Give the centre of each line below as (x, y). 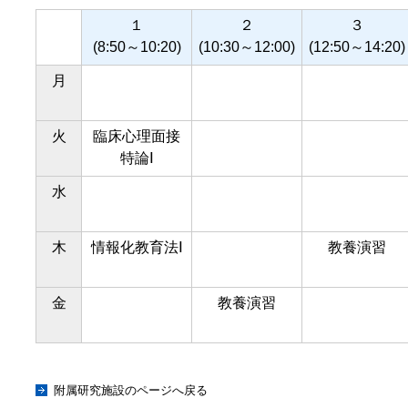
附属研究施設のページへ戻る (131, 390)
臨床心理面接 (137, 136)
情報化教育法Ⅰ (137, 247)
